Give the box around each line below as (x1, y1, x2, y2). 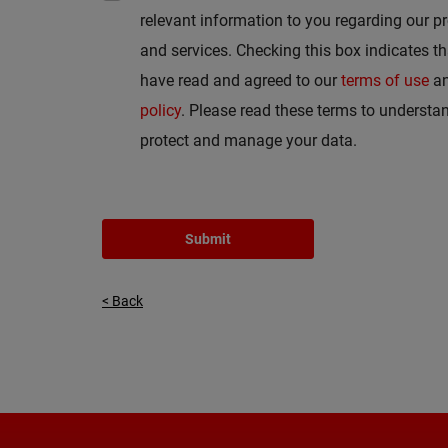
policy (140, 100, 181, 120)
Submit (184, 230, 231, 247)
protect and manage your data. (140, 130, 357, 150)
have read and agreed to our (140, 70, 341, 90)
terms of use (341, 70, 429, 90)
